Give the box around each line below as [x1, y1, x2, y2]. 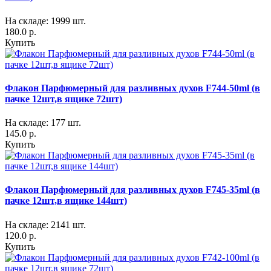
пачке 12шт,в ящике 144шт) [5, 195, 127, 206]
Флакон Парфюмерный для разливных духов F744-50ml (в [5, 82, 260, 93]
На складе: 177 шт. [5, 117, 81, 128]
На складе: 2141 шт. [5, 219, 86, 230]
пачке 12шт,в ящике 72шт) [5, 93, 122, 104]
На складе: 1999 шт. [5, 15, 86, 26]
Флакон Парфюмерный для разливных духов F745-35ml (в [5, 184, 260, 195]
